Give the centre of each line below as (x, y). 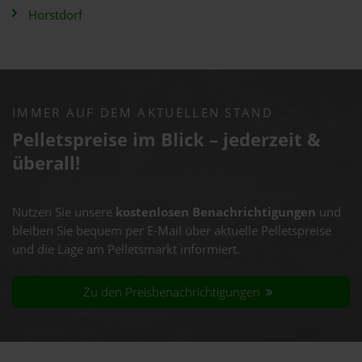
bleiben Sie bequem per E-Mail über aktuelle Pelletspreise (172, 231)
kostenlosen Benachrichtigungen (216, 212)
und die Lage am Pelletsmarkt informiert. (126, 249)
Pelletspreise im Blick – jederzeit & (166, 139)
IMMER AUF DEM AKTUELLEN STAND (143, 113)
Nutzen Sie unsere (64, 212)
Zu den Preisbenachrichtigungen (174, 292)
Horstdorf (55, 15)
